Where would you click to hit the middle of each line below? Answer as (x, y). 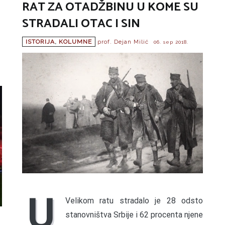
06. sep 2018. (171, 42)
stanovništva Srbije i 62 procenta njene (134, 215)
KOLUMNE (75, 42)
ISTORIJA (40, 42)
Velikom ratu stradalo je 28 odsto (134, 201)
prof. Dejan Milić (123, 42)
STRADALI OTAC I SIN (81, 24)
